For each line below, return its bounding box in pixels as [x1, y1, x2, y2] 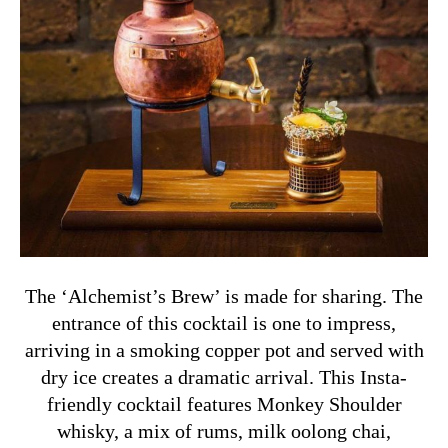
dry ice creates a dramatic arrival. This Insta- [41, 365, 407, 388]
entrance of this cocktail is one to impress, [52, 311, 396, 334]
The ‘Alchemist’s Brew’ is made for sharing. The [25, 284, 423, 307]
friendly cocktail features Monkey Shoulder [46, 392, 402, 415]
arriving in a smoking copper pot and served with [24, 338, 424, 361]
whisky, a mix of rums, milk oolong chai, [57, 419, 391, 442]
